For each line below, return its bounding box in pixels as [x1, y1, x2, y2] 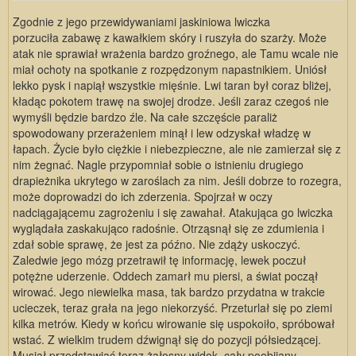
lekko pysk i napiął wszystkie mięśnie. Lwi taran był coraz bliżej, [13, 76, 331, 93]
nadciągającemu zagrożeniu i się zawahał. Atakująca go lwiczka [13, 203, 333, 220]
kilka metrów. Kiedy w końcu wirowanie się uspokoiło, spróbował [13, 315, 335, 331]
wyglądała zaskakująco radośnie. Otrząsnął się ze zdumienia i [13, 219, 324, 236]
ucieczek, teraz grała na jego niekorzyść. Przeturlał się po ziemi [13, 299, 332, 315]
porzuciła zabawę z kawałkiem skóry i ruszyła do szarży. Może [13, 29, 327, 45]
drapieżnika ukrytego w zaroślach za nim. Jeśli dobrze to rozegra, [13, 172, 342, 188]
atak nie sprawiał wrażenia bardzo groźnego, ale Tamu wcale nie [13, 44, 339, 61]
